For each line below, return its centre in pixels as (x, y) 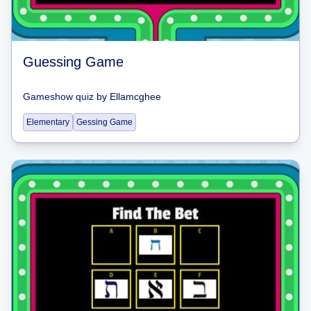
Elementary (48, 122)
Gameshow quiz (58, 96)
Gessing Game (104, 122)
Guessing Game (73, 62)
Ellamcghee (135, 96)
